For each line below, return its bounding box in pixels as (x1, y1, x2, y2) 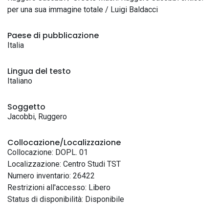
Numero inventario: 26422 (7, 171, 95, 180)
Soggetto (7, 101, 45, 112)
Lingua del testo (7, 66, 71, 77)
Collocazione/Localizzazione (7, 137, 121, 148)
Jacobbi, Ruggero (7, 112, 67, 121)
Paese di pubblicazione (7, 30, 99, 41)
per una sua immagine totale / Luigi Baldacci (7, 5, 158, 14)
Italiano (7, 76, 32, 86)
